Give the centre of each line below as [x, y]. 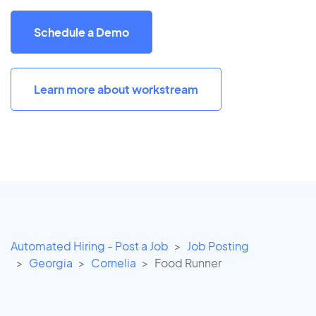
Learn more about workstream [116, 89]
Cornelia [114, 263]
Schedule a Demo [81, 32]
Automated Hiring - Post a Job [90, 246]
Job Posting [218, 246]
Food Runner [188, 263]
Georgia [51, 263]
